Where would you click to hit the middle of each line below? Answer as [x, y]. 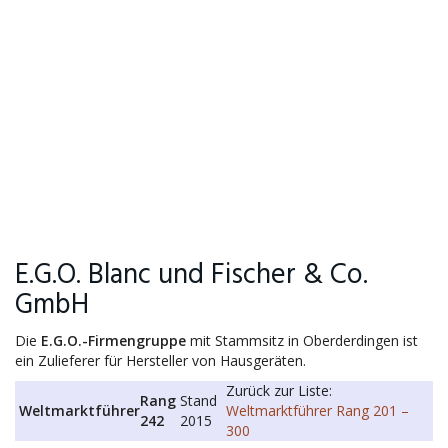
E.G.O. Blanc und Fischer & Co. [191, 275]
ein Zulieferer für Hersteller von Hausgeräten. [160, 360]
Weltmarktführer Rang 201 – [317, 410]
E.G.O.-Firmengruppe [113, 340]
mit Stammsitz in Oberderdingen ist [302, 340]
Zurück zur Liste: [279, 390]
